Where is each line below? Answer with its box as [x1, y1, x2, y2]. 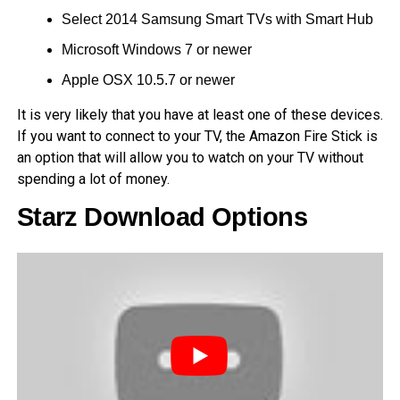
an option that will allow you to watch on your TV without [16, 148, 363, 166]
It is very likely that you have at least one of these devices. [16, 105, 383, 123]
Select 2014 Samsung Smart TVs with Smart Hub [61, 11, 373, 27]
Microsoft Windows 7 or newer [61, 41, 252, 57]
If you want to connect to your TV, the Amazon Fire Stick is [16, 127, 378, 145]
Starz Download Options [16, 202, 307, 231]
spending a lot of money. [16, 170, 170, 187]
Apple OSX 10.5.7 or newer [61, 71, 235, 87]
